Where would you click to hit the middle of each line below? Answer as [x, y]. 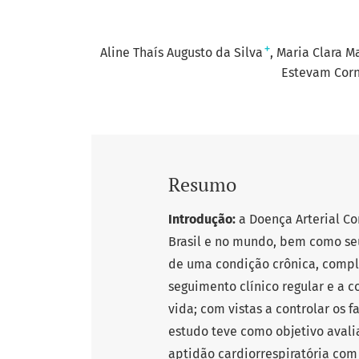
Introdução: [202, 219]
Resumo [202, 184]
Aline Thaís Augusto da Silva [181, 53]
